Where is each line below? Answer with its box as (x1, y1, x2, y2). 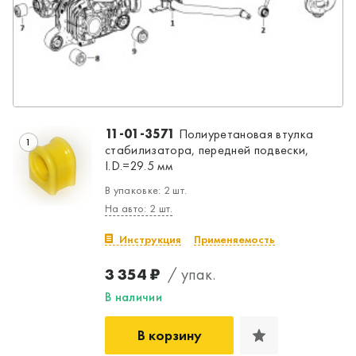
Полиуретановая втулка (175, 125, 314, 142)
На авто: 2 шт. (105, 200, 173, 215)
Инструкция (119, 231, 181, 246)
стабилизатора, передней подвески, (105, 141, 309, 158)
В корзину (137, 325, 202, 344)
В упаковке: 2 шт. (105, 182, 188, 197)
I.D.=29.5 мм (105, 157, 172, 174)
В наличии (105, 288, 162, 305)
